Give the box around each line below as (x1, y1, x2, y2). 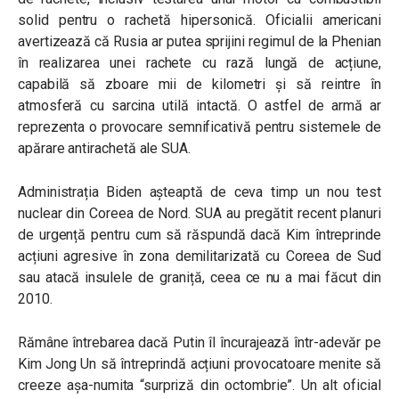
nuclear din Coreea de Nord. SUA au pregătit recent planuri (18, 205, 381, 222)
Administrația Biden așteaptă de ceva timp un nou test (18, 183, 381, 200)
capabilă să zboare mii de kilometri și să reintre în (18, 76, 381, 93)
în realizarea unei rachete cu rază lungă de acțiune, (18, 54, 381, 71)
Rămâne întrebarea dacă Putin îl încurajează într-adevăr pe (18, 334, 381, 351)
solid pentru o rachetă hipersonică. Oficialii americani (18, 12, 381, 28)
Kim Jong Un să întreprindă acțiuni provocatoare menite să (18, 355, 381, 372)
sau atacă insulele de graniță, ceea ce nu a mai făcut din (18, 269, 381, 286)
